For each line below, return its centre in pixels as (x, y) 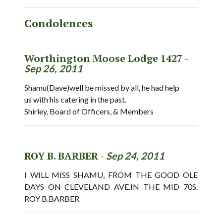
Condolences (58, 23)
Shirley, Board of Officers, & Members (89, 111)
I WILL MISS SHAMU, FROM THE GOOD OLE (111, 175)
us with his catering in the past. (75, 99)
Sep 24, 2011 (135, 156)
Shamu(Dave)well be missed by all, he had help (102, 87)
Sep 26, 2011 (54, 68)
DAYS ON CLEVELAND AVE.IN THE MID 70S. (111, 187)
